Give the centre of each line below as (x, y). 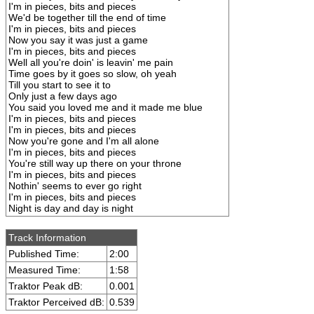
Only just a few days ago (63, 96)
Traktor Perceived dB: (56, 302)
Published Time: (44, 254)
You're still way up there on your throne (95, 163)
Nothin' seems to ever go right (75, 186)
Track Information (47, 238)
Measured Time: (45, 270)
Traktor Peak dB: (46, 286)
